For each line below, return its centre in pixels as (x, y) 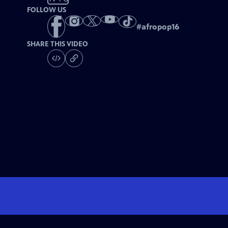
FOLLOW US (47, 10)
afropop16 (161, 27)
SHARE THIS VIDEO (58, 44)
